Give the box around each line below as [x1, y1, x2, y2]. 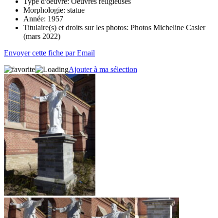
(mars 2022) [23, 32, 60, 40]
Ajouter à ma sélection [69, 65, 137, 73]
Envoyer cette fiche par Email [4, 48, 95, 57]
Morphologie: [23, 5, 65, 14]
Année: [23, 14, 46, 23]
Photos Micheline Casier [128, 23, 205, 32]
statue [65, 5, 85, 14]
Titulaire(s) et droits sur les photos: [23, 23, 128, 32]
